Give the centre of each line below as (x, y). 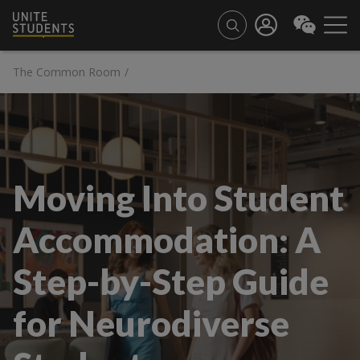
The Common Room (67, 72)
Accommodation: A (167, 239)
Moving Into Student (178, 197)
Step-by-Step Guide (171, 281)
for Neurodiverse (151, 323)
